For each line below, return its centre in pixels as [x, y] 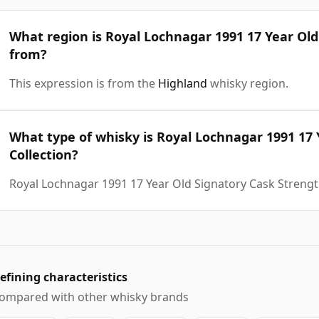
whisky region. [248, 83]
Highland [183, 83]
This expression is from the [84, 83]
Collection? [44, 154]
